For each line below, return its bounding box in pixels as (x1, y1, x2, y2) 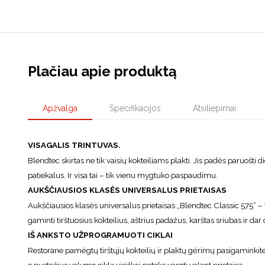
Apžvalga (43, 104, 77, 114)
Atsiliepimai (193, 104, 236, 114)
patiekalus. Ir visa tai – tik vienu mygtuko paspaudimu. (28, 170, 218, 180)
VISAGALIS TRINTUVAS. (28, 140, 121, 150)
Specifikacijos (109, 104, 161, 114)
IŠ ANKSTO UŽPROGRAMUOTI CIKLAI (28, 230, 173, 240)
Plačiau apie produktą (28, 63, 177, 80)
